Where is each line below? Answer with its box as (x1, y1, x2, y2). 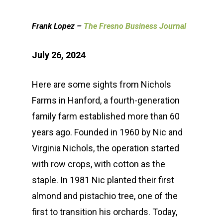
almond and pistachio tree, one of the (32, 191, 178, 201)
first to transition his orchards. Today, (32, 207, 177, 217)
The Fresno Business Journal (84, 21, 186, 31)
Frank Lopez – (32, 21, 84, 31)
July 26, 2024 (32, 50, 86, 60)
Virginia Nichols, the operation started (32, 143, 179, 153)
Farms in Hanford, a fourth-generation (32, 95, 180, 106)
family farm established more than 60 (32, 111, 180, 121)
